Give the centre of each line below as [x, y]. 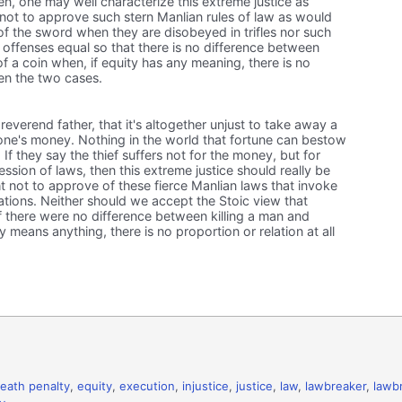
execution [147, 386]
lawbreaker [336, 386]
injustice [205, 386]
